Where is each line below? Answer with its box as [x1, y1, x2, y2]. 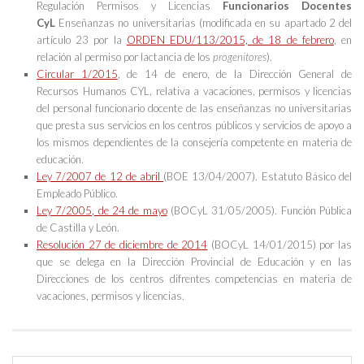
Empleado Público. [37, 186, 118, 200]
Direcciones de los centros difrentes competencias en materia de [37, 271, 352, 285]
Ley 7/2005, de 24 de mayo [37, 203, 167, 217]
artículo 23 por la [37, 32, 127, 46]
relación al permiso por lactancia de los [37, 50, 213, 63]
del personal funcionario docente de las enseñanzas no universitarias [37, 101, 352, 115]
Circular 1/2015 [37, 67, 118, 80]
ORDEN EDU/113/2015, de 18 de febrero [126, 32, 334, 46]
